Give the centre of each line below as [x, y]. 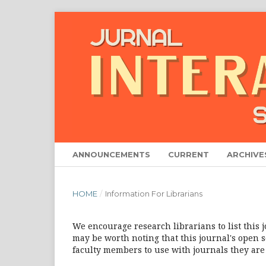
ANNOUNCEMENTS [111, 154]
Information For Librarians [153, 193]
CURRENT [189, 154]
